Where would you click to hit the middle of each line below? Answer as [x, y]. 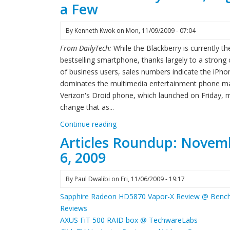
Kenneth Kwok [95, 31]
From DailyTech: [87, 48]
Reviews [74, 208]
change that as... [87, 107]
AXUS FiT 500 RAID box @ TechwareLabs [129, 220]
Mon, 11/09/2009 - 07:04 [161, 31]
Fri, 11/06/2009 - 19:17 [153, 179]
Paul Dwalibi [92, 179]
